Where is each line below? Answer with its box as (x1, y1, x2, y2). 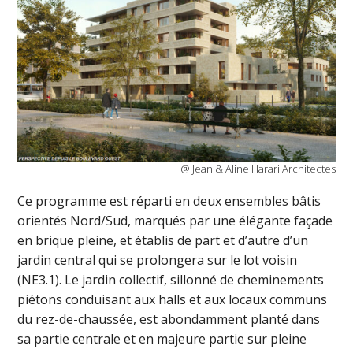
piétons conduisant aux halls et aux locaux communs (17, 291, 328, 309)
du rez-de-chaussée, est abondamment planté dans (17, 310, 321, 329)
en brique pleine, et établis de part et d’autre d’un (17, 232, 309, 250)
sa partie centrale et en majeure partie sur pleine (17, 330, 307, 348)
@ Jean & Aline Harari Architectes (180, 161, 336, 176)
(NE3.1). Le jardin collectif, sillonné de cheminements (17, 271, 325, 289)
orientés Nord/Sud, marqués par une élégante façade (17, 212, 333, 230)
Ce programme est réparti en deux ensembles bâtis (17, 192, 321, 210)
